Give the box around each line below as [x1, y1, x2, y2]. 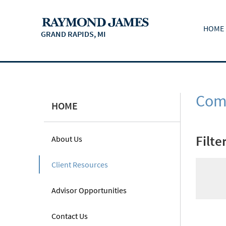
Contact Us [51, 211, 88, 221]
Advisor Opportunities [51, 185, 127, 195]
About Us [51, 134, 82, 144]
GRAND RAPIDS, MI [41, 29, 106, 39]
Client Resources [51, 159, 108, 169]
